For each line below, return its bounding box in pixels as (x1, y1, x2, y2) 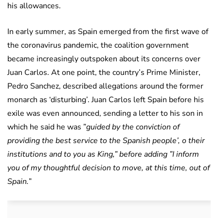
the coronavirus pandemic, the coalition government (7, 40, 189, 51)
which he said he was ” (7, 122, 86, 133)
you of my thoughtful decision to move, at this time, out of (7, 163, 210, 174)
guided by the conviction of (86, 122, 180, 133)
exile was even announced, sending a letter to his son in (7, 108, 203, 119)
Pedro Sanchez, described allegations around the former (7, 81, 203, 92)
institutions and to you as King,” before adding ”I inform (7, 149, 199, 160)
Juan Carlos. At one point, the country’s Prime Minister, (7, 67, 200, 78)
